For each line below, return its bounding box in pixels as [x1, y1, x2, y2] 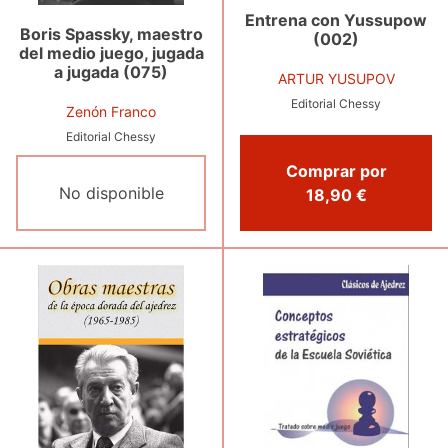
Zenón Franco [66, 102, 156, 120]
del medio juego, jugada [18, 42, 204, 63]
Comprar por [285, 161, 387, 182]
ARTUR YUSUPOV [277, 70, 395, 88]
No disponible [58, 183, 164, 204]
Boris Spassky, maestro [19, 23, 203, 44]
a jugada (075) [54, 61, 168, 82]
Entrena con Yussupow [245, 10, 427, 31]
